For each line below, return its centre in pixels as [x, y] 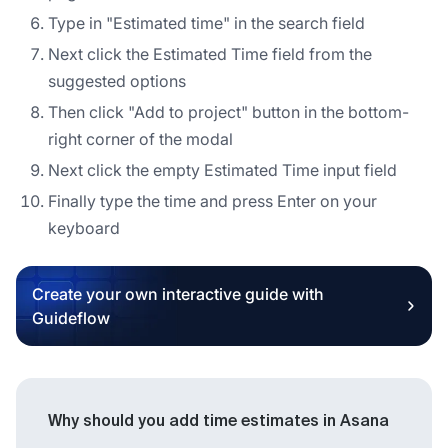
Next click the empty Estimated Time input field [222, 169]
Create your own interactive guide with [178, 293]
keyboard [84, 227]
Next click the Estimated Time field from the [210, 53]
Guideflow [71, 317]
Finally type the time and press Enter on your [212, 200]
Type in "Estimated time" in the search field [206, 22]
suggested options [117, 80]
